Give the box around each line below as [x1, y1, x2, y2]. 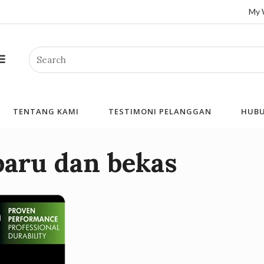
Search [28, 49, 57, 60]
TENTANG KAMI [13, 106, 79, 117]
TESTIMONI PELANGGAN [108, 106, 212, 117]
